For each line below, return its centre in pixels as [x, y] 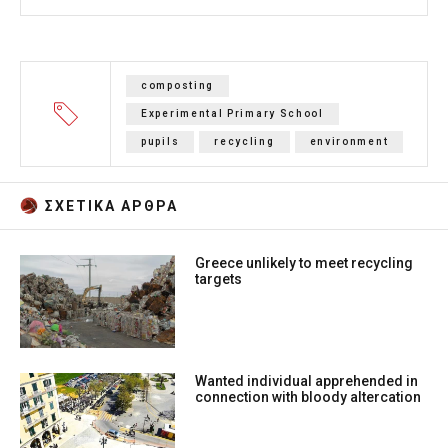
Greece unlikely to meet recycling [304, 263]
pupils [160, 142]
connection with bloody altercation [308, 397]
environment [349, 142]
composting [177, 86]
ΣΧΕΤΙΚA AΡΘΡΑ [111, 206]
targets [219, 279]
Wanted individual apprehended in [307, 381]
